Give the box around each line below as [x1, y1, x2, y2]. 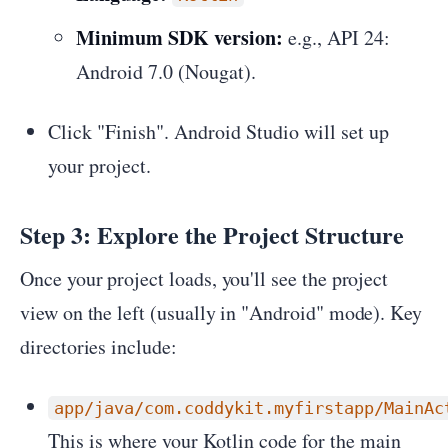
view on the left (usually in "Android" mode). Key [20, 299, 423, 326]
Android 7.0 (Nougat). [76, 58, 256, 85]
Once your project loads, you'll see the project [20, 265, 389, 292]
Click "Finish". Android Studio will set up [48, 118, 389, 145]
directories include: [20, 333, 177, 360]
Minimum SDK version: [76, 23, 283, 52]
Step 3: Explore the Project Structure [20, 217, 404, 252]
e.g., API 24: [283, 24, 390, 51]
